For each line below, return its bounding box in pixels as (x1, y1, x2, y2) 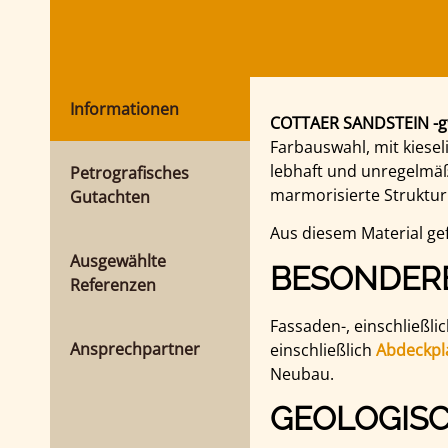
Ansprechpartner (70, 337, 200, 360)
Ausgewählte (70, 249, 166, 272)
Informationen (70, 97, 179, 120)
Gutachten (70, 185, 150, 208)
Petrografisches (70, 161, 189, 184)
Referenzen (70, 273, 156, 296)
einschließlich (270, 338, 376, 361)
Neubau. (270, 362, 334, 385)
